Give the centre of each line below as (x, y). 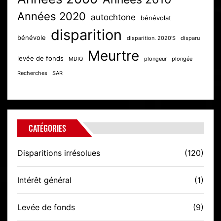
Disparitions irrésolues (59, 153)
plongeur (155, 59)
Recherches (32, 74)
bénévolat (156, 18)
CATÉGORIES (47, 129)
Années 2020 (52, 17)
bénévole (32, 38)
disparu (190, 38)
